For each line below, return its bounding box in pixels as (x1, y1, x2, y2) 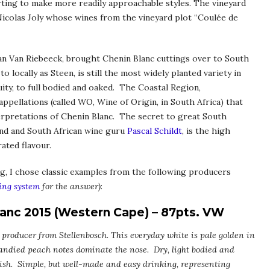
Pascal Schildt (127, 125, 182, 137)
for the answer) (40, 181, 101, 192)
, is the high (182, 125, 230, 137)
